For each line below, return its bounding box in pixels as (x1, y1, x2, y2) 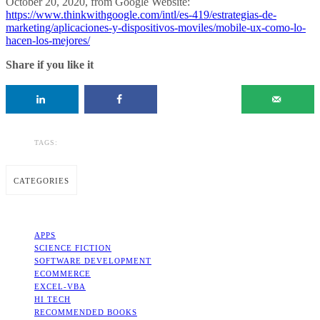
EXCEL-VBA (34, 282, 86, 291)
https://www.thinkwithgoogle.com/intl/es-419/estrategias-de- (6, 9, 276, 21)
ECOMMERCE (34, 269, 91, 279)
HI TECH (34, 295, 71, 304)
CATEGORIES (14, 176, 69, 186)
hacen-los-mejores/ (6, 34, 90, 47)
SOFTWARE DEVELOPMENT (34, 256, 151, 266)
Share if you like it (6, 59, 94, 71)
